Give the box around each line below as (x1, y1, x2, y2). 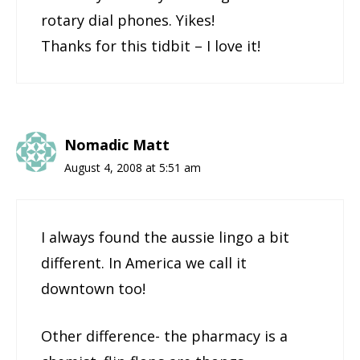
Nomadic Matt (64, 135, 170, 155)
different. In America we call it (41, 253, 247, 273)
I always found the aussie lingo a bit (41, 227, 289, 247)
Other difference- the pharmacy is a (41, 326, 288, 346)
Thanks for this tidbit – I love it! (41, 36, 260, 56)
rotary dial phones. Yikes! (41, 10, 215, 31)
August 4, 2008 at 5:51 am (64, 160, 201, 176)
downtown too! (41, 279, 145, 299)
